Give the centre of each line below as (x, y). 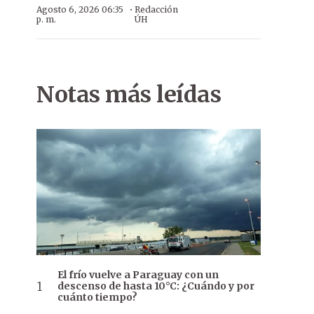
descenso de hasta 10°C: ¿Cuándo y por (156, 286)
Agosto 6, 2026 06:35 (80, 9)
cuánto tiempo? (97, 298)
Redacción (156, 9)
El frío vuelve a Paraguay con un (138, 275)
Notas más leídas (129, 95)
